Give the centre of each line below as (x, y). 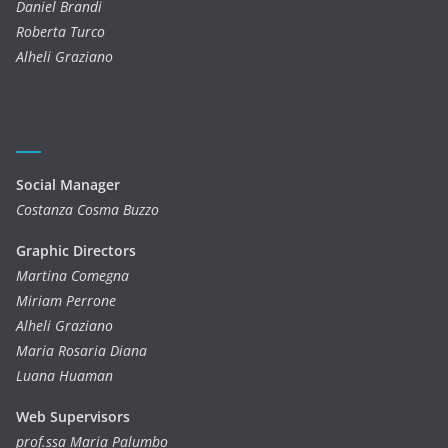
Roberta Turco (60, 31)
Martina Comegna (72, 275)
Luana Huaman (64, 375)
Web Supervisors (73, 416)
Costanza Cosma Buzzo (87, 209)
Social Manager (68, 184)
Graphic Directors (76, 250)
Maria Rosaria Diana (81, 350)
